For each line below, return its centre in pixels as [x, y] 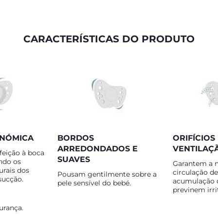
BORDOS [76, 138]
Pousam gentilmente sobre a [107, 174]
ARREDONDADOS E [98, 149]
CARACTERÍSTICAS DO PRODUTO [109, 39]
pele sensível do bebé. [94, 183]
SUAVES [74, 159]
